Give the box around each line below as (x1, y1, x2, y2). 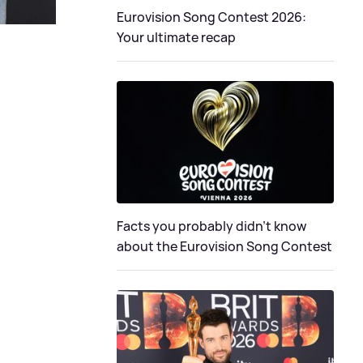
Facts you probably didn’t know (117, 217, 306, 235)
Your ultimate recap (117, 28, 236, 47)
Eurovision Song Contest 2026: (117, 8, 306, 27)
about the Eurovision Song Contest (117, 237, 332, 255)
